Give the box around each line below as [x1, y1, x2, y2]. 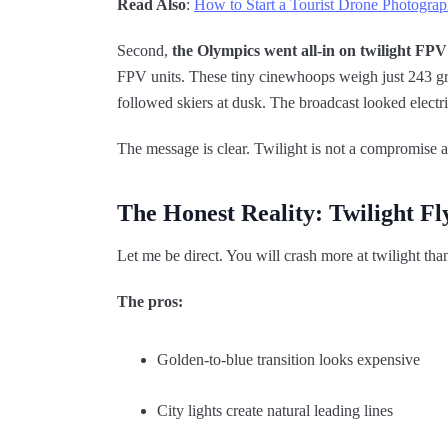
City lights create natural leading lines [157, 402, 393, 419]
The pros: [117, 293, 183, 310]
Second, [117, 42, 172, 59]
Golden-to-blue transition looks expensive [157, 351, 420, 368]
